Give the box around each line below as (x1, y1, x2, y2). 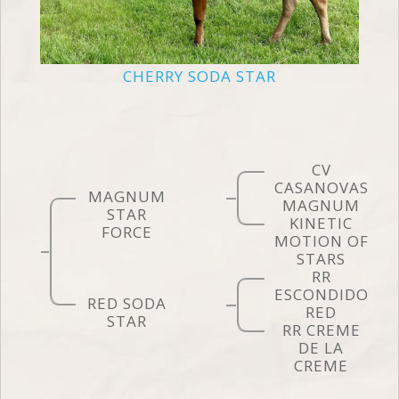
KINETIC (289, 212, 354, 233)
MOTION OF (273, 230, 369, 251)
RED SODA (86, 292, 167, 313)
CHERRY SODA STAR (123, 65, 276, 86)
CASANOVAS (273, 176, 369, 198)
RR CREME (281, 319, 361, 340)
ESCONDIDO (273, 283, 369, 305)
